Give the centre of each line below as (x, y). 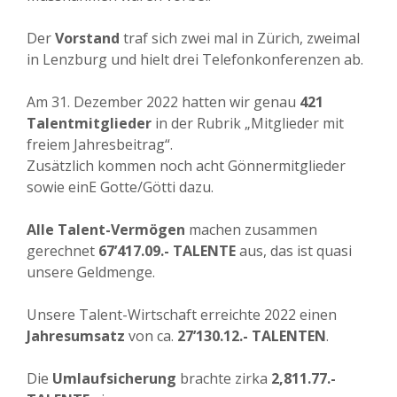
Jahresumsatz (76, 336)
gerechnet (62, 251)
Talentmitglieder (89, 124)
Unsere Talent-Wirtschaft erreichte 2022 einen (182, 315)
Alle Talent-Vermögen (106, 230)
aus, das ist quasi (294, 251)
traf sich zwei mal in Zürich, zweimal (240, 39)
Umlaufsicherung (114, 379)
